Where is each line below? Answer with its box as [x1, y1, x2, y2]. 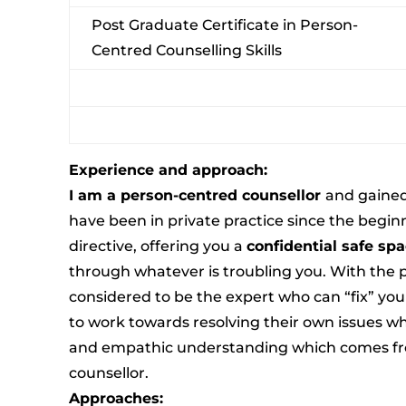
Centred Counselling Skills [91, 41, 282, 59]
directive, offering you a [68, 237, 246, 255]
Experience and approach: [68, 160, 267, 179]
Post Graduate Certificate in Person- [91, 15, 358, 34]
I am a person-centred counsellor [68, 186, 325, 204]
